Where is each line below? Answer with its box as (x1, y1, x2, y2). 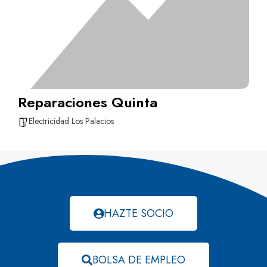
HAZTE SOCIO (104, 205, 173, 221)
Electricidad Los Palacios (29, 114, 114, 127)
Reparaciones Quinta (18, 91, 157, 113)
